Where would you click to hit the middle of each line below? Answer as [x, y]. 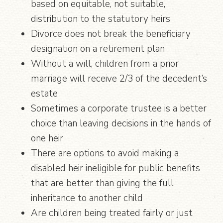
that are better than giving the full [103, 183]
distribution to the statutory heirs [101, 19]
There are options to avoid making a [105, 153]
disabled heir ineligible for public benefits [116, 168]
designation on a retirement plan [98, 49]
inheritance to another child [87, 198]
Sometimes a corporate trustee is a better [119, 108]
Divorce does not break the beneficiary [111, 34]
